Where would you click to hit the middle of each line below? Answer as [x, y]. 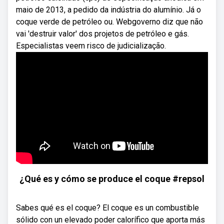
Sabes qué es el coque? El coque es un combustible [107, 208]
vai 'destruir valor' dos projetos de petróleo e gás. [102, 34]
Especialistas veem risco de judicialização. [91, 46]
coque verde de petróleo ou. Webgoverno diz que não [109, 22]
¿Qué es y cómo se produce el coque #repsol [112, 179]
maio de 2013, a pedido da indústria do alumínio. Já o [108, 10]
